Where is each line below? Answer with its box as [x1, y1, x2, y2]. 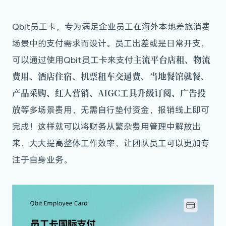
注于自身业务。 [12, 154, 72, 166]
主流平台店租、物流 [133, 53, 210, 66]
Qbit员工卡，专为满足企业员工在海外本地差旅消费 [12, 21, 210, 33]
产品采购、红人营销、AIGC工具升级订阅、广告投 [12, 87, 206, 99]
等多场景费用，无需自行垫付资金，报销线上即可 [20, 104, 209, 116]
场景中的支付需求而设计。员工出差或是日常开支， [12, 37, 209, 49]
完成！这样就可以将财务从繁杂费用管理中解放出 [12, 121, 201, 133]
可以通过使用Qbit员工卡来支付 [12, 54, 133, 66]
